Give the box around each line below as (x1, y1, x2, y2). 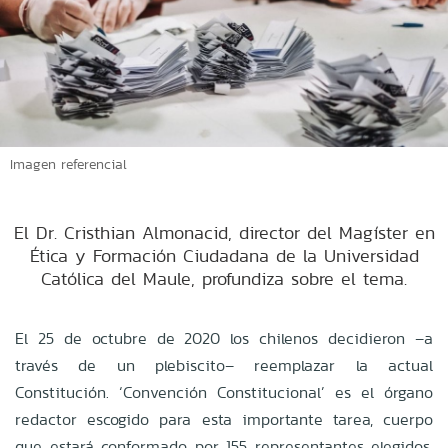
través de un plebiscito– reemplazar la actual (15, 353, 433, 377)
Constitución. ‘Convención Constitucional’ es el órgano (15, 380, 433, 404)
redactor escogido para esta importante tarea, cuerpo (15, 407, 433, 431)
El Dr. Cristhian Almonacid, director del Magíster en (13, 219, 435, 245)
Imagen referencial (10, 153, 127, 174)
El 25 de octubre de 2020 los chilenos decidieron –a (15, 326, 433, 350)
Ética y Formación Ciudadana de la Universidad (29, 242, 419, 268)
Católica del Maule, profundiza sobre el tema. (41, 265, 407, 291)
